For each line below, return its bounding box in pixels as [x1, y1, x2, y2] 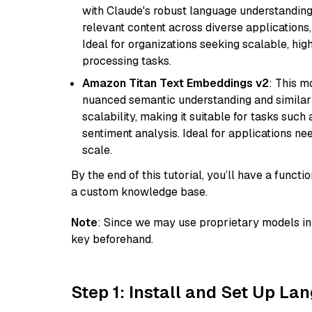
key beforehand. [71, 232, 153, 247]
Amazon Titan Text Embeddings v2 [82, 76, 269, 91]
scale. [82, 143, 112, 157]
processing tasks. [82, 54, 171, 68]
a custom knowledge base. [71, 185, 208, 199]
